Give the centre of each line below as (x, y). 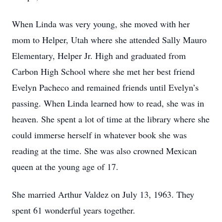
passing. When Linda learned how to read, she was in (108, 103)
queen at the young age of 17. (65, 166)
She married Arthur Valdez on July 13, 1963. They (103, 194)
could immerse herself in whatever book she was (99, 135)
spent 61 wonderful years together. (74, 210)
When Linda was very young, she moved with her (101, 24)
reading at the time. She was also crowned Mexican (104, 151)
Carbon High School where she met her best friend (103, 71)
